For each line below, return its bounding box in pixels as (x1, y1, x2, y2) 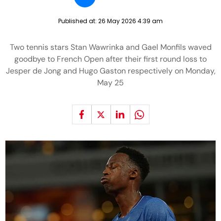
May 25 (97, 77, 124, 88)
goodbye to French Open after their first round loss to (14, 54, 207, 64)
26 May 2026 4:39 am (98, 17, 163, 25)
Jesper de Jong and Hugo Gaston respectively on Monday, (5, 66, 216, 76)
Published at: (58, 17, 98, 25)
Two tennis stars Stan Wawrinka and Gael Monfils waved (9, 42, 212, 52)
